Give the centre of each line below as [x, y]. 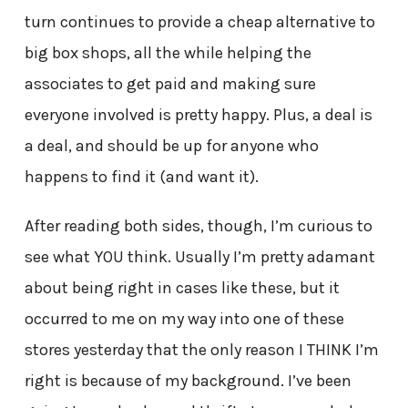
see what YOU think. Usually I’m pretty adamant [199, 257]
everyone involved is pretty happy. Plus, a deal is [198, 115]
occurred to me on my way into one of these [184, 319]
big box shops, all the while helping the [168, 53]
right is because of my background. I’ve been [188, 381]
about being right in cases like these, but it [182, 288]
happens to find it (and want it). [141, 177]
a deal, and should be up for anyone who [171, 146]
